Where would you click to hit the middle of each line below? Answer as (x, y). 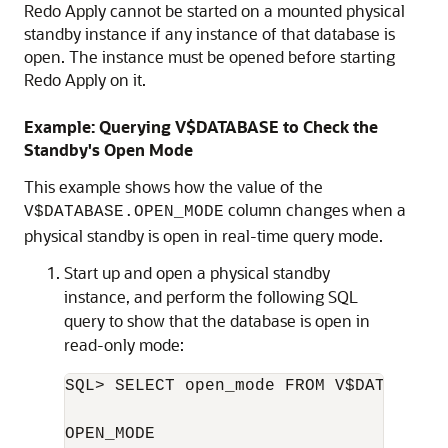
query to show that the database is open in (217, 320)
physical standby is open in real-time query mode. (203, 235)
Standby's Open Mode (108, 149)
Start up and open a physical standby (197, 272)
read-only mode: (124, 344)
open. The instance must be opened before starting (209, 56)
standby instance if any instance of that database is (209, 33)
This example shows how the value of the (173, 186)
